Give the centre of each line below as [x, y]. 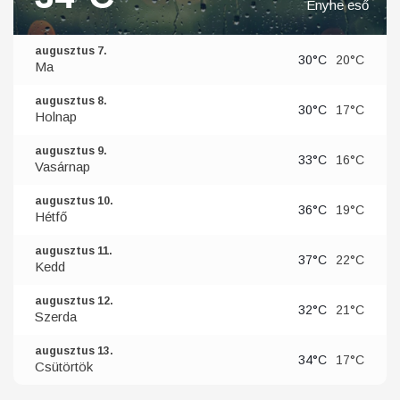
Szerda [56, 317]
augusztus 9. [71, 151]
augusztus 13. [74, 351]
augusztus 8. [71, 101]
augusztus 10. [74, 201]
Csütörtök [64, 367]
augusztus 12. [74, 301]
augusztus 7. [71, 51]
